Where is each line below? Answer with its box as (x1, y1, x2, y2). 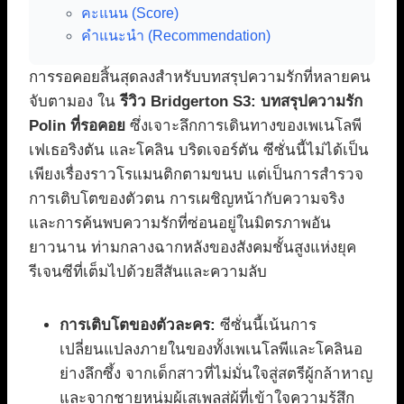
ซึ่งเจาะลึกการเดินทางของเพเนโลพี (125, 117, 362, 135)
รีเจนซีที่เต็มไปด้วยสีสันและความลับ (29, 263, 267, 281)
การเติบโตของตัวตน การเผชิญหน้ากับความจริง (29, 190, 344, 208)
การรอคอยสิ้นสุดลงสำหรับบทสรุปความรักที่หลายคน (29, 69, 371, 87)
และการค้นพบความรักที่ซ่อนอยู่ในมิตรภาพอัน (29, 215, 331, 233)
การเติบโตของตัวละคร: (60, 317, 216, 335)
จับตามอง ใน (29, 93, 120, 111)
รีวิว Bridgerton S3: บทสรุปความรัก (120, 93, 363, 111)
